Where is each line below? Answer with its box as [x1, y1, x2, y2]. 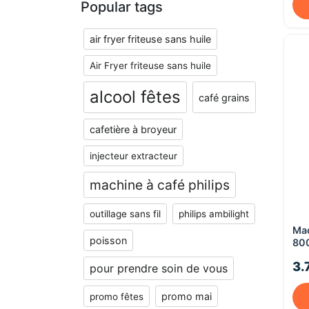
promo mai [161, 290, 212, 302]
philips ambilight [179, 208, 249, 219]
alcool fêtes [90, 87, 181, 107]
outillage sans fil [90, 208, 161, 219]
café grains [199, 91, 250, 103]
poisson [90, 235, 127, 246]
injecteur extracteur [90, 150, 177, 161]
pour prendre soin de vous [90, 261, 228, 275]
